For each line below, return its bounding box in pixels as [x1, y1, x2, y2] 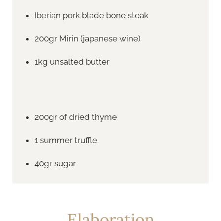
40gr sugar [34, 158, 76, 169]
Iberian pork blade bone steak [34, 10, 148, 20]
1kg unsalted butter [34, 56, 110, 67]
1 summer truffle [34, 135, 97, 146]
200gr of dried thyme [34, 112, 117, 122]
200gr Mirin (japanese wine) [34, 33, 141, 43]
